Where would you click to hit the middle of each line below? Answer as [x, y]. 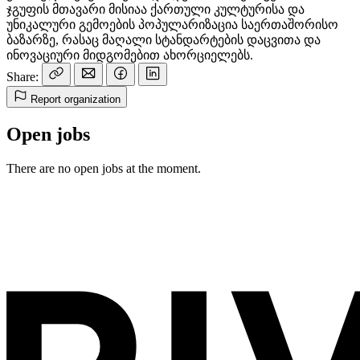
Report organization [76, 99]
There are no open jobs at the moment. [104, 168]
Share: [22, 76]
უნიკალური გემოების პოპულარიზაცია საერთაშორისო [172, 24]
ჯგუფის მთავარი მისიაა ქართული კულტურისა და [155, 9]
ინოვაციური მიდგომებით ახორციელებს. [130, 55]
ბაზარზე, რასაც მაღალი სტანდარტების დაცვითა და [164, 39]
